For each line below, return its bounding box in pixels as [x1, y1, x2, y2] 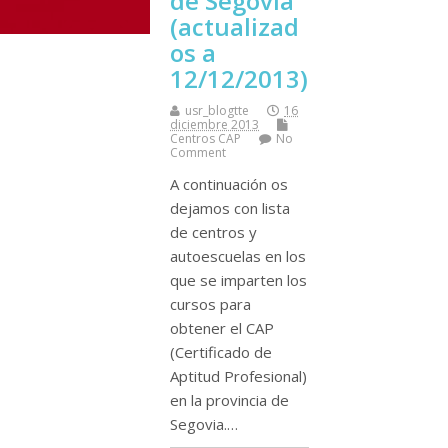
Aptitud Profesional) [170, 365, 307, 386]
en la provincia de [170, 389, 289, 410]
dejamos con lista [170, 197, 290, 218]
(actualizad [170, 9, 299, 43]
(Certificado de [170, 341, 272, 362]
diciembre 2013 [170, 115, 259, 133]
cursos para [170, 293, 251, 314]
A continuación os [170, 173, 288, 194]
